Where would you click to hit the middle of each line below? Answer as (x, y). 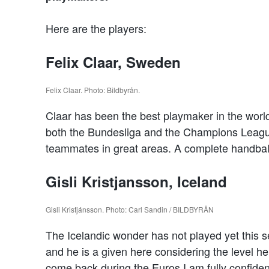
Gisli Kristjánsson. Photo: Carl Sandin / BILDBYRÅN (130, 210)
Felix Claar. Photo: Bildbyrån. (93, 90)
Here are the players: (96, 29)
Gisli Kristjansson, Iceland (136, 182)
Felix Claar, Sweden (113, 62)
